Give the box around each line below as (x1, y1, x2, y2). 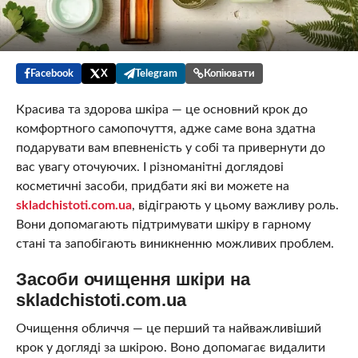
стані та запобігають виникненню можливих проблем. (15, 237, 334, 251)
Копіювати (203, 68, 255, 79)
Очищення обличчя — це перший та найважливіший (15, 322, 321, 336)
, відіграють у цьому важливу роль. (131, 199, 339, 213)
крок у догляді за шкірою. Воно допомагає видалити (15, 341, 325, 355)
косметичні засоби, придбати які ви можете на (15, 180, 289, 193)
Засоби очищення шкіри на (15, 269, 250, 290)
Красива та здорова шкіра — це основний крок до (15, 103, 308, 117)
